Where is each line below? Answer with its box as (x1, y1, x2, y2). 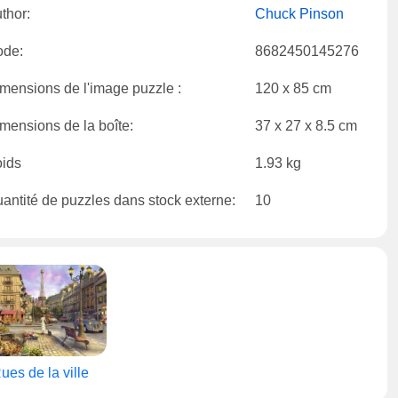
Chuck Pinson (255, 6, 344, 21)
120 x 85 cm (255, 81, 331, 96)
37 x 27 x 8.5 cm (255, 118, 357, 133)
